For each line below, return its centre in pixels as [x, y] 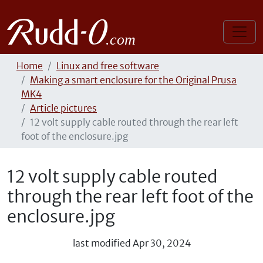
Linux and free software [108, 66]
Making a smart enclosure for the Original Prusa [133, 80]
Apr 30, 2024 [161, 243]
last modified [102, 243]
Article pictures [63, 108]
